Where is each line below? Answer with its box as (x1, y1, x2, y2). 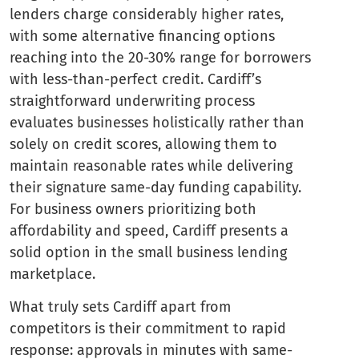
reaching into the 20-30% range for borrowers (10, 48, 311, 67)
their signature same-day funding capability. (10, 178, 301, 196)
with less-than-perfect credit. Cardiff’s (10, 70, 261, 88)
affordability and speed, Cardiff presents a (10, 221, 288, 240)
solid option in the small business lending (10, 243, 287, 261)
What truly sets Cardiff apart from (10, 298, 231, 317)
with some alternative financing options (10, 26, 275, 45)
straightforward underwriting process (10, 91, 255, 110)
